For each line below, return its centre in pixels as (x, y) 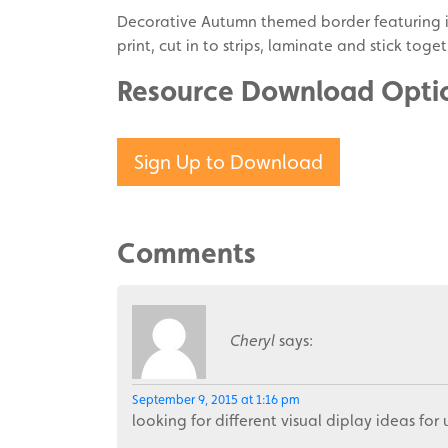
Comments (186, 253)
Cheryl (252, 340)
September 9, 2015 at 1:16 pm (216, 399)
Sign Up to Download (228, 162)
